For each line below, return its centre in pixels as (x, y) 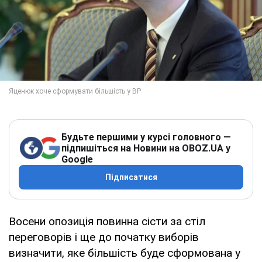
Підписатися (131, 177)
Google (77, 159)
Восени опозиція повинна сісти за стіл (107, 221)
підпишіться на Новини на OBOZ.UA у (146, 148)
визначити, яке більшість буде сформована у (125, 253)
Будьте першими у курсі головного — (146, 137)
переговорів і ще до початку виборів (104, 237)
